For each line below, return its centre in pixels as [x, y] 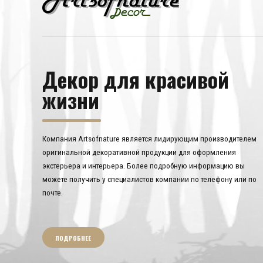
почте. [53, 193]
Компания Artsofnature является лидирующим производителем [149, 139]
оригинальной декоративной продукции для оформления [139, 152]
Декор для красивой [136, 79]
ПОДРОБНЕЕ [73, 237]
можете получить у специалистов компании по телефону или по [149, 179]
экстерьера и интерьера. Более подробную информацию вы [144, 166]
